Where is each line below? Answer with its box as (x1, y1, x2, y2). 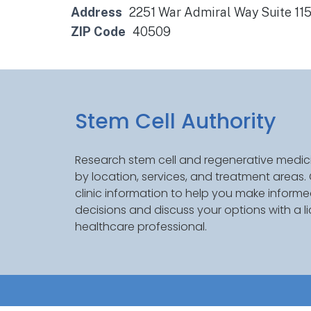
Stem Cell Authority (74, 107, 276, 137)
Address (71, 5, 122, 19)
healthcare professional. (74, 219, 207, 235)
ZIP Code (71, 24, 126, 39)
